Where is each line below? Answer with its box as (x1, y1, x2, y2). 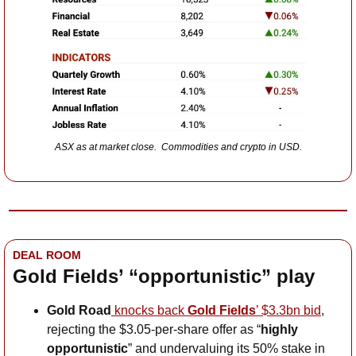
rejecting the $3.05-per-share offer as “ (47, 323, 261, 337)
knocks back (111, 304, 188, 318)
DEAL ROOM (13, 249, 81, 262)
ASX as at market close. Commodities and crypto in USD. (54, 141, 302, 153)
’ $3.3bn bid (256, 304, 321, 318)
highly (261, 323, 298, 337)
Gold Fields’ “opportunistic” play (13, 265, 315, 288)
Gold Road (47, 304, 111, 318)
